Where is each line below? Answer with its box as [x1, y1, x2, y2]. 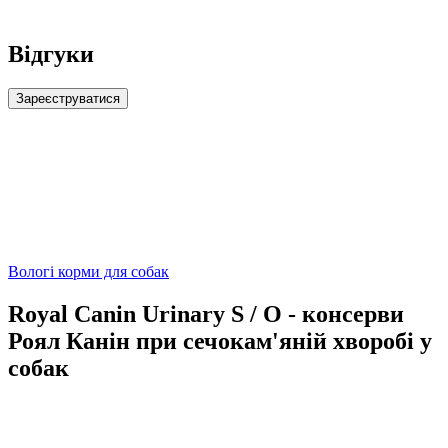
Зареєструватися [16, 91, 120, 107]
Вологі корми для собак [8, 263, 169, 281]
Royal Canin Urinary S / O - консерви [8, 301, 404, 328]
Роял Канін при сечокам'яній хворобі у [8, 328, 432, 355]
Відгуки [8, 41, 94, 68]
